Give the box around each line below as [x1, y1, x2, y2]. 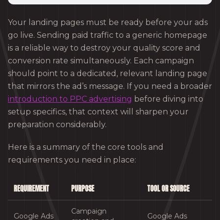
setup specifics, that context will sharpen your [8, 107, 189, 117]
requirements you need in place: [8, 155, 136, 165]
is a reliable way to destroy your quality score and [8, 43, 200, 53]
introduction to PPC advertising [8, 94, 132, 104]
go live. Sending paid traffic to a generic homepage [8, 30, 207, 40]
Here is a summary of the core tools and [8, 142, 164, 152]
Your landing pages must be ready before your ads [8, 18, 208, 27]
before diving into [132, 94, 203, 104]
